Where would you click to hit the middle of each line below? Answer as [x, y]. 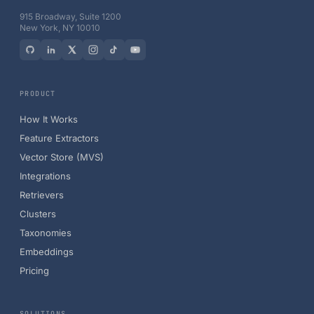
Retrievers [42, 195]
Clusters [38, 214]
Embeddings [47, 252]
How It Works [49, 119]
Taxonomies [46, 233]
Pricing [34, 271]
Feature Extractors [59, 138]
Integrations [45, 176]
